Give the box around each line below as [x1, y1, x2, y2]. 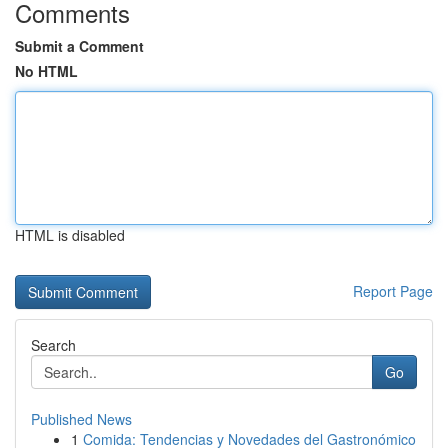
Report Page [353, 281, 433, 301]
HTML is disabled [15, 225, 125, 245]
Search [31, 335, 76, 355]
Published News [31, 409, 132, 429]
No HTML [15, 61, 78, 81]
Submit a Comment [15, 36, 144, 56]
